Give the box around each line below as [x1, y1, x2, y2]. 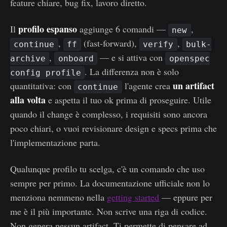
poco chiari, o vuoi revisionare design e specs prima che [10, 122, 217, 134]
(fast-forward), [81, 36, 139, 49]
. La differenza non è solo [85, 65, 179, 78]
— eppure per [159, 191, 212, 203]
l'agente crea [122, 79, 173, 92]
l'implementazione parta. [10, 136, 100, 148]
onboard [58, 53, 94, 63]
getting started [107, 191, 159, 203]
